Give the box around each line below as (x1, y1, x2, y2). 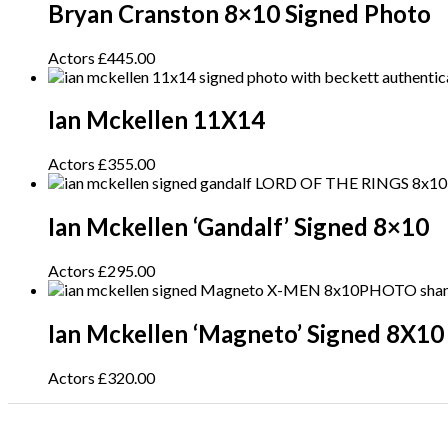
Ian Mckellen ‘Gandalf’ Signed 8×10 (48, 212, 429, 242)
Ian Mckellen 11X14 (48, 105, 265, 135)
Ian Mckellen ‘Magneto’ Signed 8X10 (48, 319, 444, 349)
